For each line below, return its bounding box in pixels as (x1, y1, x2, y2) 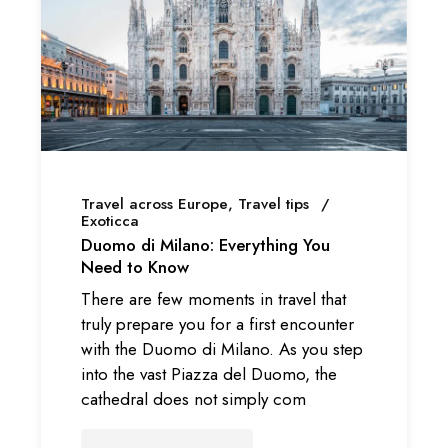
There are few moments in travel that (81, 286, 347, 311)
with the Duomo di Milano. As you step (81, 336, 364, 361)
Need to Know (81, 255, 190, 280)
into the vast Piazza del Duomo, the (81, 361, 338, 386)
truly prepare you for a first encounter (81, 311, 355, 336)
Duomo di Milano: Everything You (81, 233, 331, 258)
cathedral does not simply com (81, 386, 307, 411)
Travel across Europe (81, 193, 229, 216)
